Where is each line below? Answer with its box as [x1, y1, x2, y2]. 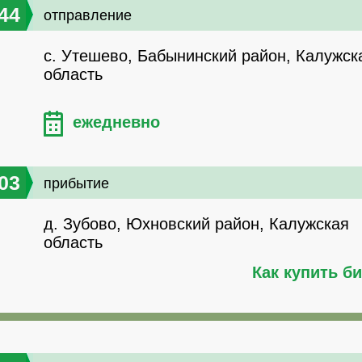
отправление [44, 7, 132, 24]
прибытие [44, 175, 109, 192]
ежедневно [73, 113, 160, 132]
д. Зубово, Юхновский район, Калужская [44, 215, 349, 234]
